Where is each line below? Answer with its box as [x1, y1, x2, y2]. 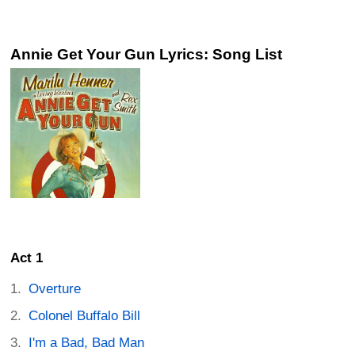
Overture [29, 281, 82, 297]
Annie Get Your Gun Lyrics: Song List [10, 45, 282, 63]
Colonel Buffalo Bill [29, 308, 141, 324]
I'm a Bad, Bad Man [29, 335, 145, 351]
